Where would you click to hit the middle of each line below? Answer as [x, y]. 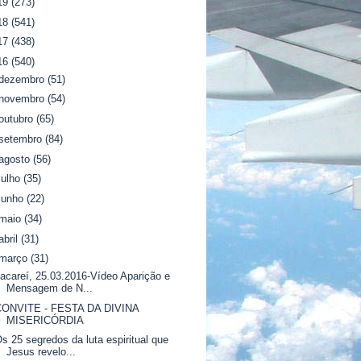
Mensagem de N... [50, 288]
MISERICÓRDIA [46, 320]
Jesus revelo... [41, 352]
